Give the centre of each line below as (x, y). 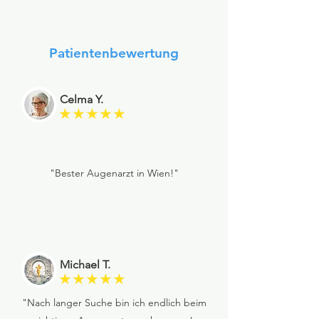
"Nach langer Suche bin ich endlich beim (114, 303)
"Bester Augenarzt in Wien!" (114, 173)
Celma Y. (82, 99)
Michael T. (85, 265)
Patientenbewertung (114, 53)
